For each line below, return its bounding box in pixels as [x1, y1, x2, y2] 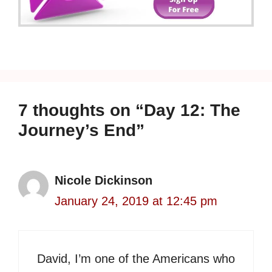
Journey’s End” [18, 120, 144, 140]
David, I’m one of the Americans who [37, 251, 235, 265]
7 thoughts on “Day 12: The [18, 100, 240, 120]
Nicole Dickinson [55, 173, 152, 187]
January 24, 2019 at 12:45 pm [55, 194, 217, 208]
